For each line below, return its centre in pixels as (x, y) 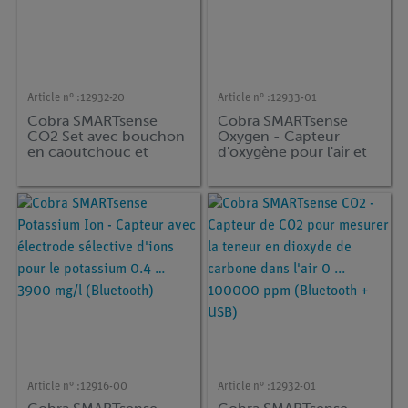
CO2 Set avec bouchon (107, 136)
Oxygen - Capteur (279, 136)
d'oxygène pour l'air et (293, 151)
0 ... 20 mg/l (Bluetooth (296, 182)
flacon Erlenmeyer (90, 167)
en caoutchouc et (88, 151)
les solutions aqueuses (294, 167)
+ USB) (241, 198)
